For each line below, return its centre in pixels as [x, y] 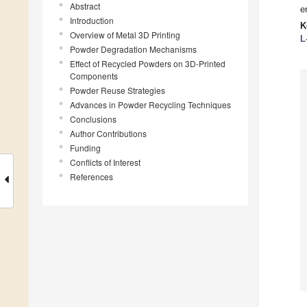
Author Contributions [108, 134]
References [91, 177]
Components [94, 76]
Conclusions [93, 119]
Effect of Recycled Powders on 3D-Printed [148, 64]
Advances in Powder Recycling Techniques [150, 105]
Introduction [92, 21]
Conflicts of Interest [105, 162]
